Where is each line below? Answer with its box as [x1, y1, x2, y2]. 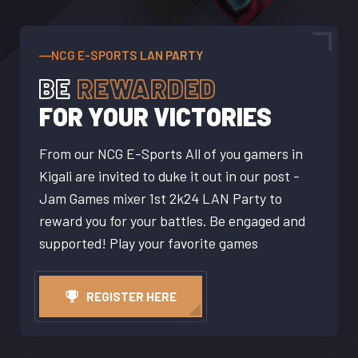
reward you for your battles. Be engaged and [39, 212, 305, 230]
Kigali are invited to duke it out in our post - [39, 167, 300, 185]
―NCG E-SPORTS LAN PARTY [39, 48, 204, 63]
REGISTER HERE [86, 288, 177, 304]
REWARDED [78, 74, 217, 104]
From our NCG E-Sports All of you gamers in [39, 145, 303, 163]
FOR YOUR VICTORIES [39, 101, 272, 132]
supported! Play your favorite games [39, 234, 258, 253]
